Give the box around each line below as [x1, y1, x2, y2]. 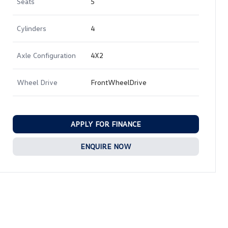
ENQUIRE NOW [80, 142, 131, 151]
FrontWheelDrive [91, 78, 147, 87]
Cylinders [17, 24, 46, 33]
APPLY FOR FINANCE [71, 120, 141, 128]
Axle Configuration [17, 51, 76, 60]
